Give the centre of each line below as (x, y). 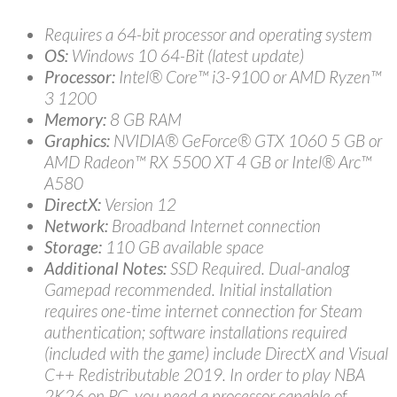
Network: (76, 225)
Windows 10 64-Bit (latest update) (186, 55)
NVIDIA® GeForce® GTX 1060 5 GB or (246, 140)
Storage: (73, 246)
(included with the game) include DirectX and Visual (216, 353)
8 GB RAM (144, 119)
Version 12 (139, 204)
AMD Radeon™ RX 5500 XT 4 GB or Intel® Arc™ (208, 161)
